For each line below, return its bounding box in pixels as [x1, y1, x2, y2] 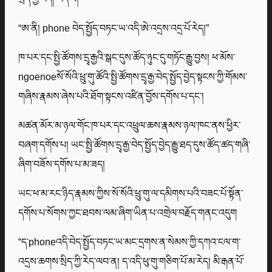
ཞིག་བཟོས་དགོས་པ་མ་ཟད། [18, 158, 106, 170]
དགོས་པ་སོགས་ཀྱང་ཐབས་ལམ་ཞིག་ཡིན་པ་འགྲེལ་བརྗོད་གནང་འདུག [18, 207, 237, 219]
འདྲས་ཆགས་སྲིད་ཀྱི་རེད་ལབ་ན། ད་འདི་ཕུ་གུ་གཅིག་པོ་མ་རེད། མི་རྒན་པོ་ [18, 256, 245, 267]
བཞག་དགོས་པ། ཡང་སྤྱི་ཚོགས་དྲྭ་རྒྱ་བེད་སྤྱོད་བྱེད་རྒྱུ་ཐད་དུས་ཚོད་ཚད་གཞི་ [18, 139, 251, 151]
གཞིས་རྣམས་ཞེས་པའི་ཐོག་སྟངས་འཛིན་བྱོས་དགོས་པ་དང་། [18, 90, 205, 102]
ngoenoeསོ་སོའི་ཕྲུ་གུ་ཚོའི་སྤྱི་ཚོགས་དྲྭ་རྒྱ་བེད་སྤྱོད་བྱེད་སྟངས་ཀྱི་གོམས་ [18, 71, 248, 83]
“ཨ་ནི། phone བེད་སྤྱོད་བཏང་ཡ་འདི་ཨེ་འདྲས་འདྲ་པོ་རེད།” [18, 22, 209, 34]
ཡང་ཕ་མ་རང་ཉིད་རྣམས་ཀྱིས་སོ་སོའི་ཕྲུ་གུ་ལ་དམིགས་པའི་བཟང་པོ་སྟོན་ [18, 188, 243, 199]
